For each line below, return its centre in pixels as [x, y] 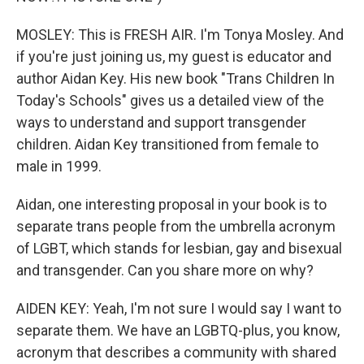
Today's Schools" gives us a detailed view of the [170, 100]
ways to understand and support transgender [161, 122]
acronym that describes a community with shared [176, 352]
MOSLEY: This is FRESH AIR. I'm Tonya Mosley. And [180, 35]
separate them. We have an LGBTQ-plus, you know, [178, 330]
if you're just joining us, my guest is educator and [174, 56]
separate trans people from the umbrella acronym [176, 226]
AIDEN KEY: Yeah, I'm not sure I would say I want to [179, 308]
